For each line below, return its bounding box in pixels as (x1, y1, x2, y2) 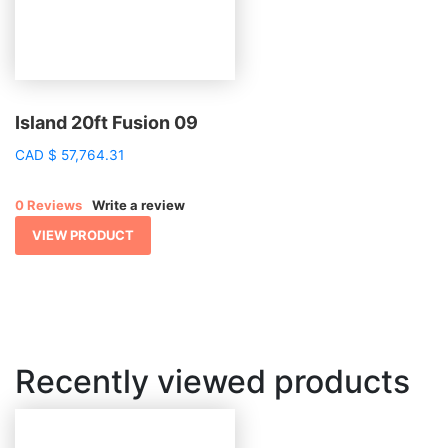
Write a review (92, 196, 185, 213)
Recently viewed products (15, 361, 410, 401)
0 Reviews (15, 196, 82, 213)
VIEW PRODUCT (32, 226, 134, 243)
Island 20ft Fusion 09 (15, 111, 198, 133)
